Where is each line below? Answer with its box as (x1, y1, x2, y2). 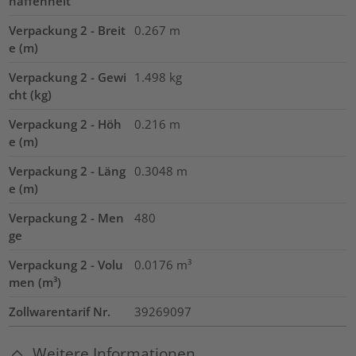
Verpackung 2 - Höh (9, 116, 122, 133)
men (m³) (9, 274, 62, 291)
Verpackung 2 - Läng (9, 163, 126, 180)
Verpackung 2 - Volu (9, 257, 124, 273)
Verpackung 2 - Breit (9, 22, 126, 39)
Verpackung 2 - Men (9, 210, 125, 226)
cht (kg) (9, 87, 52, 103)
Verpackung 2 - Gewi (9, 69, 127, 86)
